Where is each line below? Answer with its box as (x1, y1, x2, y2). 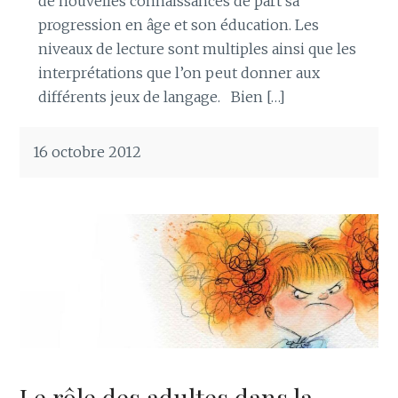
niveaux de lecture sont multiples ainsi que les (37, 40, 356, 59)
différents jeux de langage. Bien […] (37, 88, 285, 107)
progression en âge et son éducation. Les (37, 16, 319, 35)
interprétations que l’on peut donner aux (37, 64, 320, 83)
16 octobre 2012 (33, 143, 142, 162)
